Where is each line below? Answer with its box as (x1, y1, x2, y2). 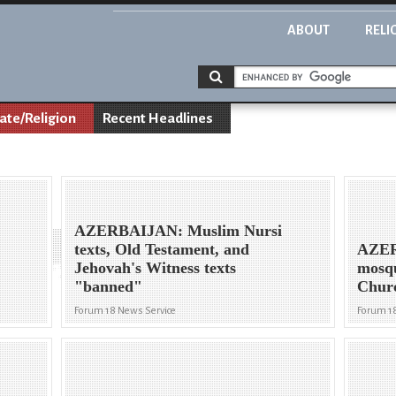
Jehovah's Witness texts (74, 259, 237, 278)
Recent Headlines (103, 110, 213, 126)
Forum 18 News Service (74, 305, 177, 317)
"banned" (74, 278, 143, 296)
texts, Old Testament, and (74, 240, 250, 259)
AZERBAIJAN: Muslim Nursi (74, 222, 283, 240)
